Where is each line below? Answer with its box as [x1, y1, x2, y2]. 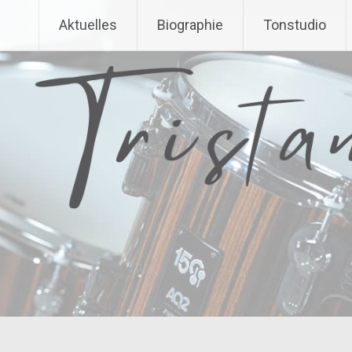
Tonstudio [263, 16, 326, 33]
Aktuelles [59, 16, 117, 33]
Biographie [157, 16, 223, 33]
